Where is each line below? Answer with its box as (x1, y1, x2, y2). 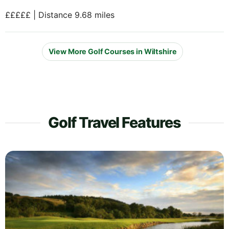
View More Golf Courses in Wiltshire (48, 47, 177, 56)
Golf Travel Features (48, 113, 181, 131)
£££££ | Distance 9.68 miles (5, 9, 114, 20)
